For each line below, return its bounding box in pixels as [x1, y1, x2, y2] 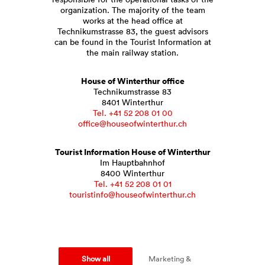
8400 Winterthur [101, 168, 164, 179]
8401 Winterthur [102, 97, 163, 108]
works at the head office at [82, 15, 183, 26]
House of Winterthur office [80, 75, 185, 87]
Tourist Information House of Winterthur [54, 146, 211, 158]
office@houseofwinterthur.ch [78, 118, 187, 129]
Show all [81, 254, 110, 264]
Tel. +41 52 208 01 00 [92, 108, 173, 118]
